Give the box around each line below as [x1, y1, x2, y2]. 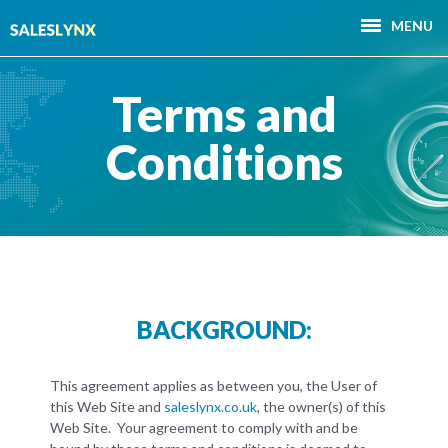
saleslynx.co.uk [164, 398, 257, 416]
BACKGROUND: [136, 315, 312, 345]
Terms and [111, 85, 337, 142]
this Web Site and [50, 398, 164, 416]
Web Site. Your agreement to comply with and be [50, 419, 358, 437]
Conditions [105, 133, 343, 190]
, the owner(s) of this [257, 398, 386, 416]
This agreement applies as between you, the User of [50, 377, 377, 395]
